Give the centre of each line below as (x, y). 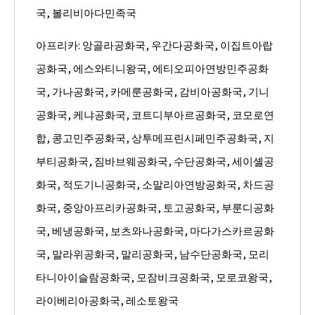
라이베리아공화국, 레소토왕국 (107, 300)
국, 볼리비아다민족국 (86, 12)
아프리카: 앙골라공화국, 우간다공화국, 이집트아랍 (154, 44)
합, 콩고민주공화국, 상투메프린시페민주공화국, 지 (155, 137)
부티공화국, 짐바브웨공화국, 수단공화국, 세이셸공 (155, 160)
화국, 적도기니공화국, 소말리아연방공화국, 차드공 (155, 184)
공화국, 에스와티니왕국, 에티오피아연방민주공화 (152, 67)
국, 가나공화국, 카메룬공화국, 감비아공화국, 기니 (153, 91)
